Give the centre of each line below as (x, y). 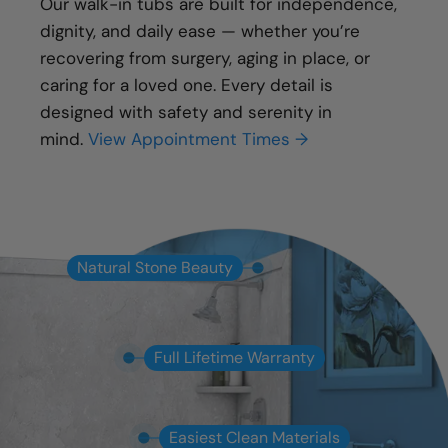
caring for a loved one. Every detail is (186, 85)
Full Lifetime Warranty (234, 358)
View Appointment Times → (198, 139)
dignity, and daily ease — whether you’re (200, 31)
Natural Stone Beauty (155, 268)
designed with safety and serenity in (186, 112)
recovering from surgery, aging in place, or (205, 58)
